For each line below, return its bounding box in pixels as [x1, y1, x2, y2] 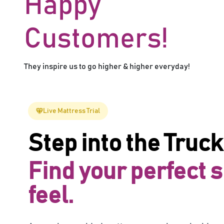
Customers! [24, 25, 168, 54]
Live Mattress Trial [43, 107, 100, 115]
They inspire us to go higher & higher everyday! [24, 62, 190, 71]
